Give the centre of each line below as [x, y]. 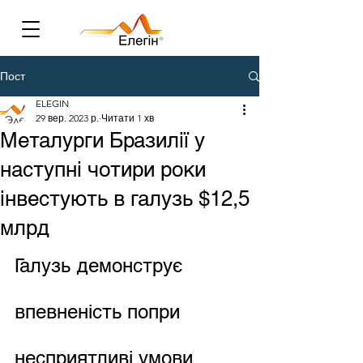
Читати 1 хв [128, 118]
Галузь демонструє [101, 265]
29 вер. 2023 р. [67, 118]
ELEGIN [52, 103]
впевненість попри [100, 312]
